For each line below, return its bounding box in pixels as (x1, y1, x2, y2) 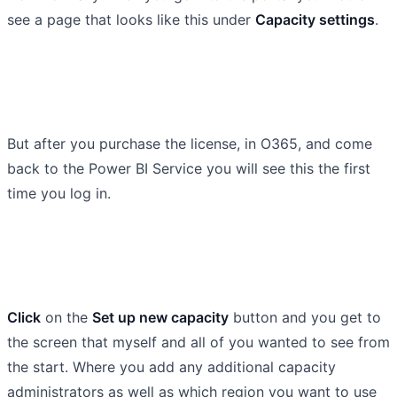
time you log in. (7, 183, 111, 202)
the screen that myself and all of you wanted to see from (7, 332, 390, 351)
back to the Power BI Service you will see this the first (7, 159, 370, 177)
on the (41, 307, 92, 326)
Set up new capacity (92, 307, 229, 326)
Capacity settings (255, 10, 375, 28)
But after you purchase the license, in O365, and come (7, 134, 372, 152)
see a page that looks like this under (7, 10, 255, 28)
